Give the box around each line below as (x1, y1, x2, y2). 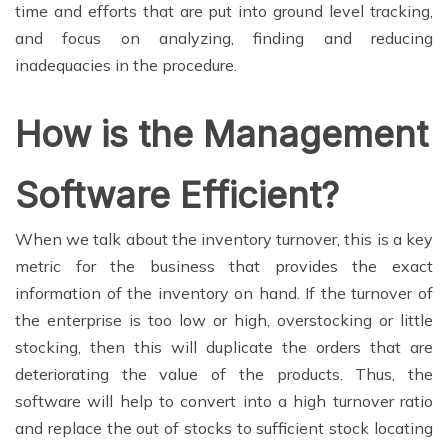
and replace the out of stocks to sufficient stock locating (15, 418, 433, 439)
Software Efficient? (15, 173, 339, 218)
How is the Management (15, 112, 428, 157)
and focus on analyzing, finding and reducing (15, 28, 433, 49)
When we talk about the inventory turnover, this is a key (15, 229, 433, 250)
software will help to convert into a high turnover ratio (15, 391, 433, 412)
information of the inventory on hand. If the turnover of (15, 283, 433, 304)
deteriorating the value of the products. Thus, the (15, 364, 433, 385)
